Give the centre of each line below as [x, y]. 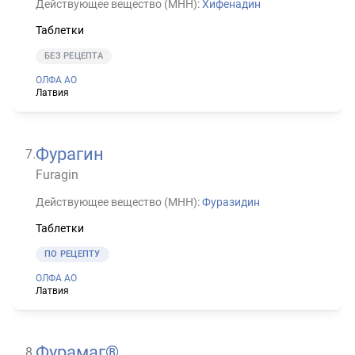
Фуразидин [231, 202]
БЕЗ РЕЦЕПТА [74, 55]
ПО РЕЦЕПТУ [73, 254]
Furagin [57, 174]
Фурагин [70, 154]
